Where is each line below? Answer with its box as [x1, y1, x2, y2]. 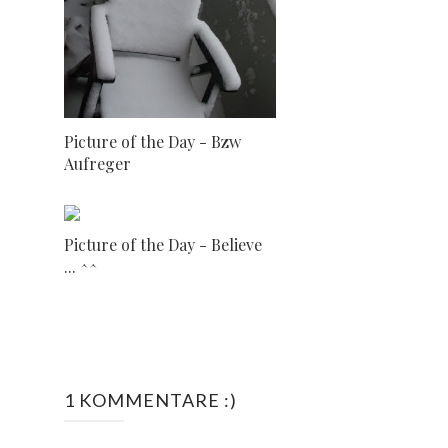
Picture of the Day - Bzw [64, 130, 241, 152]
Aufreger [64, 152, 131, 174]
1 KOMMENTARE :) [64, 388, 237, 411]
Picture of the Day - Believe [64, 233, 262, 255]
